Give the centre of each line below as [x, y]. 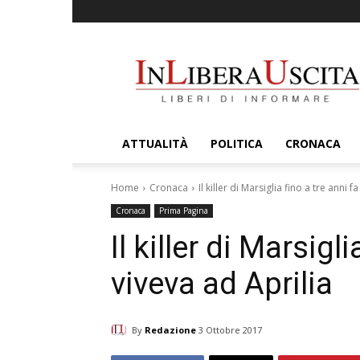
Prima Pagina [184, 211]
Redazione [170, 329]
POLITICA [237, 143]
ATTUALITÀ [155, 143]
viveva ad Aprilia [222, 284]
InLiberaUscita [284, 53]
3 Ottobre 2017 [230, 330]
